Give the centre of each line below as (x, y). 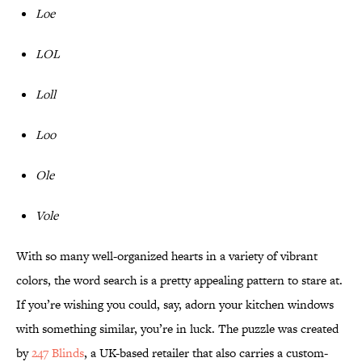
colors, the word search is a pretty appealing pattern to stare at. (179, 280)
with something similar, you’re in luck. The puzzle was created (177, 329)
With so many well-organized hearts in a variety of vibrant (167, 256)
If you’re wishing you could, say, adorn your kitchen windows (175, 305)
